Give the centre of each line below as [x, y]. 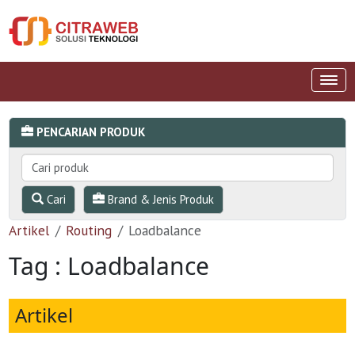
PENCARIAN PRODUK [91, 132]
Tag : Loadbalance [109, 266]
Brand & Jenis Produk [159, 199]
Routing [89, 230]
